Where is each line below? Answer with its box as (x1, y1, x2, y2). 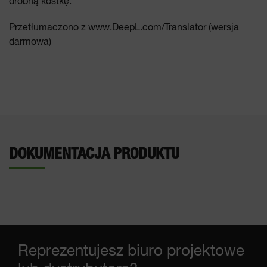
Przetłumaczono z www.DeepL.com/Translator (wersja (9, 23, 239, 33)
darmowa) (9, 38, 51, 47)
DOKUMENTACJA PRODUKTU (9, 146, 179, 162)
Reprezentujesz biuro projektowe (18, 244, 244, 259)
